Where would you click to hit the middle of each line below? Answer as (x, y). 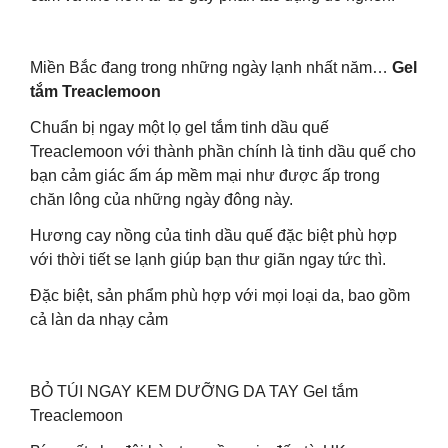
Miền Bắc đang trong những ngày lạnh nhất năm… (211, 67)
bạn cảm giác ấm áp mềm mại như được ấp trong (205, 175)
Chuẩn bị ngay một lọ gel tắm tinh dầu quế (179, 127)
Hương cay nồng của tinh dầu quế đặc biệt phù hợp (213, 235)
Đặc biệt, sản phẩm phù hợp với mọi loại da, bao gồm (220, 295)
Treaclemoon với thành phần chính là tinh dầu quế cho (223, 151)
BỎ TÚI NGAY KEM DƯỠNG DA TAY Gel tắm (194, 391)
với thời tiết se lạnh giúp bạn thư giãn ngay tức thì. (208, 259)
